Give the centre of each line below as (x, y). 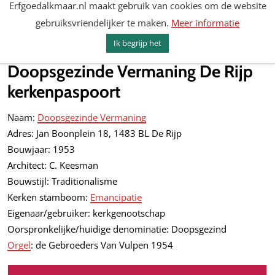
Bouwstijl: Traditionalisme (62, 181)
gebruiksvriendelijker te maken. (103, 23)
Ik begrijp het (137, 43)
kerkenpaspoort (64, 91)
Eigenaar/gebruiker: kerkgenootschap (86, 213)
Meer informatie (205, 23)
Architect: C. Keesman (53, 165)
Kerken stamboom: (49, 197)
